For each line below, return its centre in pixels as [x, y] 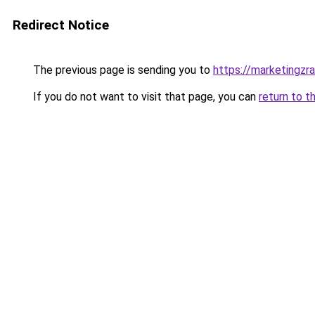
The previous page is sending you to [122, 70]
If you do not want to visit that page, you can [144, 97]
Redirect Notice [61, 25]
